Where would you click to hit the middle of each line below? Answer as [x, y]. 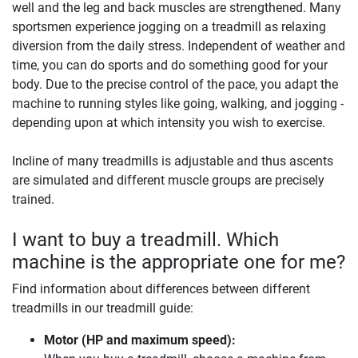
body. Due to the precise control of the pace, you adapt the [175, 84]
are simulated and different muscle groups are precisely [168, 180]
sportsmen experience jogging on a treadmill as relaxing [169, 26]
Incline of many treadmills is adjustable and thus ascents [173, 161]
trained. [33, 199]
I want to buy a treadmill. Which [145, 239]
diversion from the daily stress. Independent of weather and [179, 46]
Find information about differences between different [161, 288]
